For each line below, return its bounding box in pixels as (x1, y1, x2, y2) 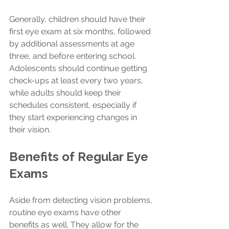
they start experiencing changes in (9, 112, 139, 123)
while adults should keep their (9, 88, 123, 98)
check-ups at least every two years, (9, 76, 145, 86)
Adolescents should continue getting (9, 63, 149, 74)
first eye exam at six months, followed (9, 27, 153, 37)
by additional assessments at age (9, 39, 136, 49)
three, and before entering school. (9, 51, 138, 61)
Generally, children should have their (9, 14, 148, 25)
